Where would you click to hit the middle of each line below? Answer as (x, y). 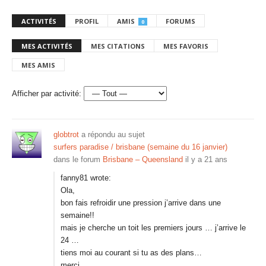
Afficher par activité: (47, 94)
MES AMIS (38, 65)
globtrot (66, 134)
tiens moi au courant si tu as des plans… (131, 253)
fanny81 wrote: (86, 178)
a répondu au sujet (112, 134)
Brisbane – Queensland (143, 159)
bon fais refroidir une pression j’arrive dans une (141, 203)
